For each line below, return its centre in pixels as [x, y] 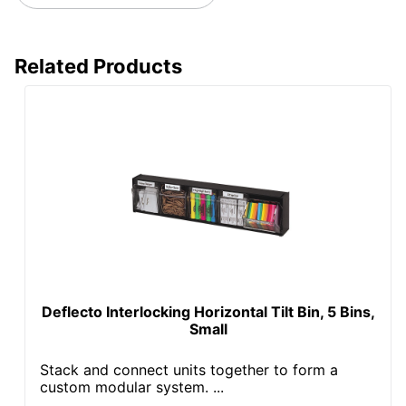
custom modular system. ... [132, 387]
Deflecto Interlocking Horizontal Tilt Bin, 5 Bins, [208, 311]
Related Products [98, 66]
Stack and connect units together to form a [189, 369]
